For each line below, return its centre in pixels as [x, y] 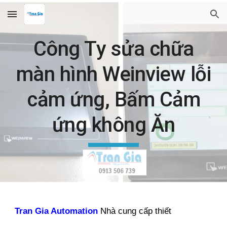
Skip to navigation [187, 19]
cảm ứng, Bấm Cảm [113, 100]
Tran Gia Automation [56, 211]
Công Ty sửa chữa [113, 49]
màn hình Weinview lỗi [113, 74]
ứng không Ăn [113, 125]
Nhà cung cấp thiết [136, 211]
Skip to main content [44, 19]
